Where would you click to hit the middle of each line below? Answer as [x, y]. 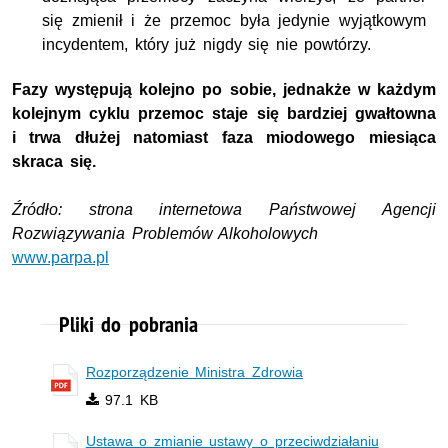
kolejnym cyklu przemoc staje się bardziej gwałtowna [224, 113]
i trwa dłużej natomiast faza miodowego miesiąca [224, 137]
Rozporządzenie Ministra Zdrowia [194, 372]
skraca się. [54, 161]
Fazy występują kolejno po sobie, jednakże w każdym [224, 89]
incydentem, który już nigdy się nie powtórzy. [207, 44]
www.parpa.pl [60, 257]
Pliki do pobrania [128, 324]
